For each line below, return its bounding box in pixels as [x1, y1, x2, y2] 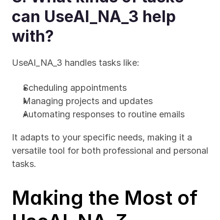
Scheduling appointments [23, 82, 127, 93]
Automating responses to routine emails [23, 109, 185, 119]
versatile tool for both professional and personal [12, 145, 208, 156]
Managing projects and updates [23, 96, 153, 106]
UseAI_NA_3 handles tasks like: [12, 57, 139, 68]
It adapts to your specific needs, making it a [12, 132, 192, 142]
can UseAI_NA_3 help [12, 7, 176, 26]
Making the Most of [12, 186, 197, 210]
